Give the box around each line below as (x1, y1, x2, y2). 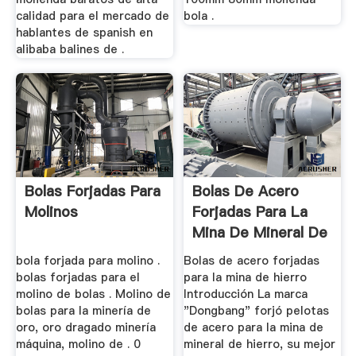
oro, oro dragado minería (15, 319, 156, 335)
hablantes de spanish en (15, 24, 153, 41)
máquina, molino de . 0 (15, 335, 141, 352)
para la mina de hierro (184, 269, 308, 285)
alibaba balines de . (15, 41, 124, 57)
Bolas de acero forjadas (184, 252, 320, 269)
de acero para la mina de (184, 319, 324, 335)
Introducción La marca (184, 285, 308, 302)
